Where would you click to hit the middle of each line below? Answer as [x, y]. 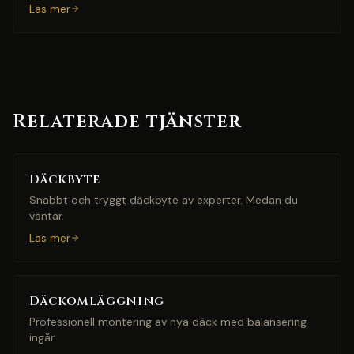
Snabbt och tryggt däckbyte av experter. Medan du [164, 200]
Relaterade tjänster [127, 122]
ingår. [43, 337]
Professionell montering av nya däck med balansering [168, 322]
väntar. [47, 216]
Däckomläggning [97, 301]
